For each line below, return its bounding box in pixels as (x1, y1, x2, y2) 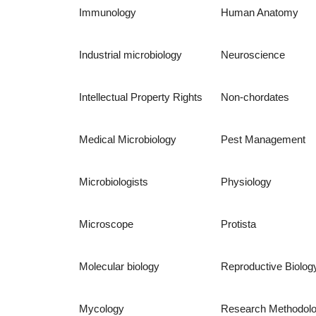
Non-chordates (221, 91, 290, 103)
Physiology (221, 176, 272, 188)
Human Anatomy (221, 6, 299, 18)
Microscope (79, 218, 134, 230)
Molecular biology (79, 260, 160, 272)
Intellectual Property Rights (79, 91, 203, 103)
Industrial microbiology (79, 49, 183, 61)
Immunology (79, 6, 137, 18)
